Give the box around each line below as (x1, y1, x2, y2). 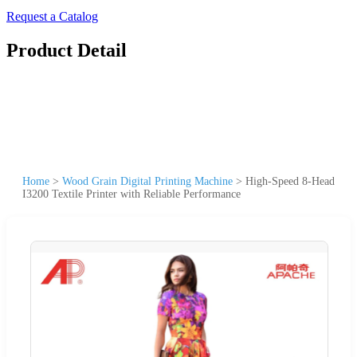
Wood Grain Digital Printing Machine (62, 175, 233, 187)
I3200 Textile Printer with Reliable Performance (22, 187, 241, 200)
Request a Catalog (6, 10, 98, 23)
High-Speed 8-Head (245, 175, 335, 187)
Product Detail (6, 39, 127, 61)
